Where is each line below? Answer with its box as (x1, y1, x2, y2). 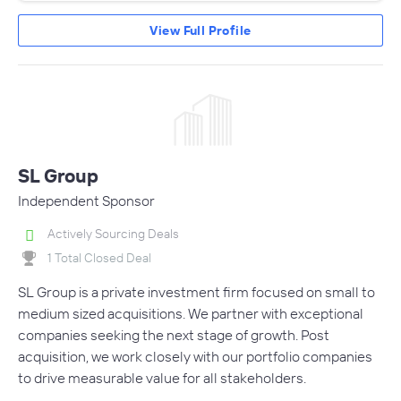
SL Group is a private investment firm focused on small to (18, 283, 375, 302)
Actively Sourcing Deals (47, 225, 179, 242)
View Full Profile (149, 21, 252, 38)
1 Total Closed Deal (47, 249, 151, 266)
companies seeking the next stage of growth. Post (18, 326, 329, 345)
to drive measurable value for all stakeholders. (18, 369, 306, 388)
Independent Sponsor (18, 191, 155, 209)
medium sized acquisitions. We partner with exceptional (18, 304, 363, 323)
